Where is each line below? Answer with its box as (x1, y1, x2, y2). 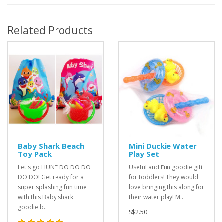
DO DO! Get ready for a (18, 173, 84, 181)
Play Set (129, 149, 159, 159)
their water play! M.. (129, 193, 183, 201)
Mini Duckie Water (129, 141, 197, 151)
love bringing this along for (129, 183, 204, 191)
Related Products (7, 23, 93, 37)
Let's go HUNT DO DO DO (18, 163, 91, 171)
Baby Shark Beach (18, 141, 84, 151)
